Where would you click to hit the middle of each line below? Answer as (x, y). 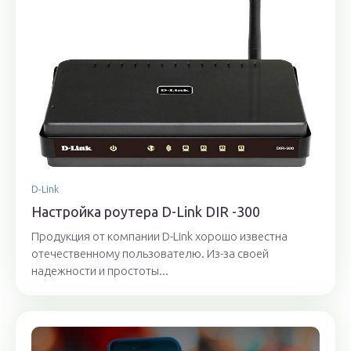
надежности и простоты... (100, 271)
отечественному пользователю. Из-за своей (150, 254)
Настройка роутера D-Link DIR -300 (146, 212)
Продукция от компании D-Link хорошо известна (159, 237)
